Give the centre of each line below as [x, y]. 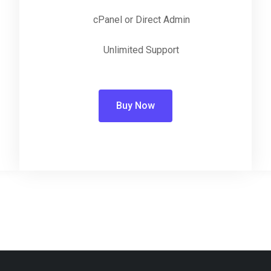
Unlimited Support [142, 50]
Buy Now [135, 106]
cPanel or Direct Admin [141, 20]
